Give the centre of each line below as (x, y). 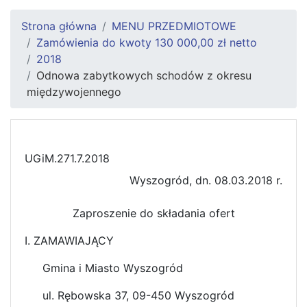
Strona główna (59, 26)
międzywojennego (74, 91)
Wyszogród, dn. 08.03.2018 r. (206, 180)
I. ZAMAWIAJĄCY (69, 240)
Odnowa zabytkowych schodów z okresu (144, 75)
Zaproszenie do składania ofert (153, 213)
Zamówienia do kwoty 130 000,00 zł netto (147, 42)
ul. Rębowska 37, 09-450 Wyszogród (139, 295)
